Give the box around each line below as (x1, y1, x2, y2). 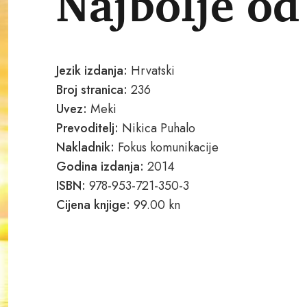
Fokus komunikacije (118, 138, 219, 156)
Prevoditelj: (56, 119, 119, 137)
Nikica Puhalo (119, 119, 195, 137)
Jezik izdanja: (56, 62, 127, 79)
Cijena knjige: (56, 196, 130, 214)
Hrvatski (127, 62, 175, 79)
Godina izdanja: (56, 158, 144, 175)
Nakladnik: (56, 138, 118, 156)
